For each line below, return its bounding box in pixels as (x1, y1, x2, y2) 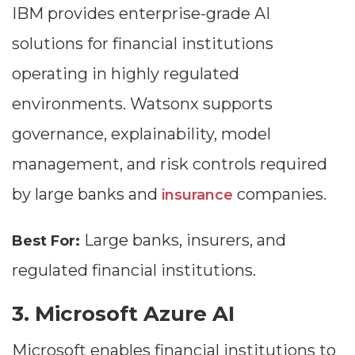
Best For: (12, 232, 84, 250)
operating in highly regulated (12, 64, 239, 83)
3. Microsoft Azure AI (12, 301, 235, 326)
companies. (233, 185, 326, 204)
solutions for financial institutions (12, 34, 273, 53)
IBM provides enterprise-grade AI (12, 4, 270, 23)
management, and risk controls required (12, 155, 327, 174)
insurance (162, 186, 233, 204)
